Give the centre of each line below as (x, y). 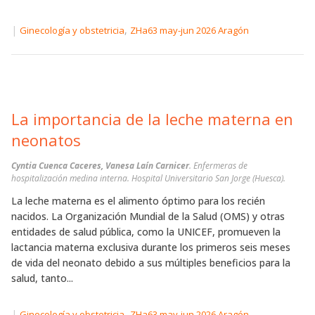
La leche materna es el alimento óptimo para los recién (138, 201)
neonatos (46, 140)
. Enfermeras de (218, 166)
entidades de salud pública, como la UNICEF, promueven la (146, 232)
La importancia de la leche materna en (152, 119)
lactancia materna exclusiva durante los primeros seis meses (151, 247)
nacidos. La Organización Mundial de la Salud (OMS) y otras (148, 217)
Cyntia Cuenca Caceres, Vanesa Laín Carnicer (100, 166)
